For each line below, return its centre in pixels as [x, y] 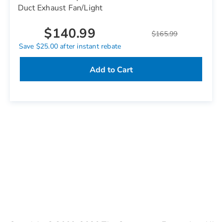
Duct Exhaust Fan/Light [60, 8]
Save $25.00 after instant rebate [70, 46]
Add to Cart [111, 70]
